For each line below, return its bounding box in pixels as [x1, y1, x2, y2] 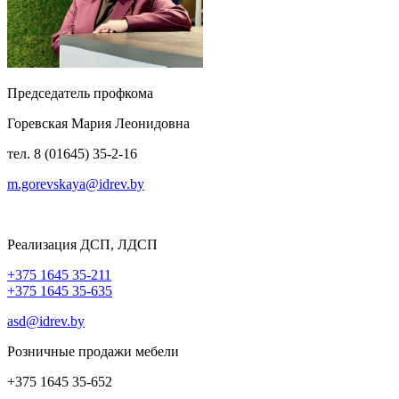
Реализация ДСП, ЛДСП [7, 236, 158, 252]
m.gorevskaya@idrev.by [7, 175, 144, 191]
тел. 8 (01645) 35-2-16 [7, 145, 137, 161]
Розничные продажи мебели [7, 343, 179, 359]
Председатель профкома [7, 85, 153, 101]
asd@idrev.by [7, 313, 85, 329]
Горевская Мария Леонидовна [7, 115, 193, 131]
